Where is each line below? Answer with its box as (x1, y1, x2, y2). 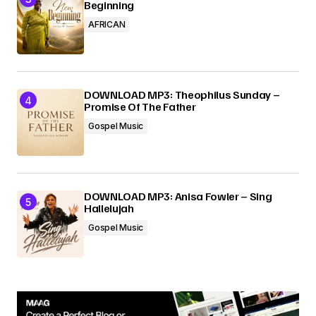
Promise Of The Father (84, 99, 196, 114)
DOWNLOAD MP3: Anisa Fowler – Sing (84, 189, 272, 203)
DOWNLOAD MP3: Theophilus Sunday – (84, 87, 280, 102)
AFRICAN (88, 19, 126, 30)
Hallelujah (84, 201, 134, 215)
